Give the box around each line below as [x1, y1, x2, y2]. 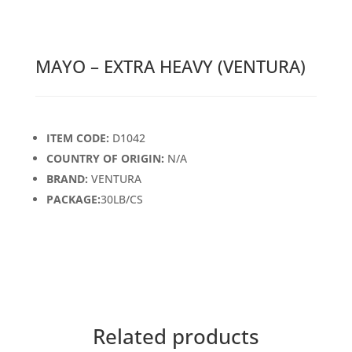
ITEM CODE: [46, 130, 109, 146]
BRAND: [46, 171, 91, 187]
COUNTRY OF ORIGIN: [46, 151, 164, 167]
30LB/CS [100, 192, 143, 207]
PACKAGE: [46, 192, 101, 207]
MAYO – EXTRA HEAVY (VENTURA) [35, 54, 306, 79]
